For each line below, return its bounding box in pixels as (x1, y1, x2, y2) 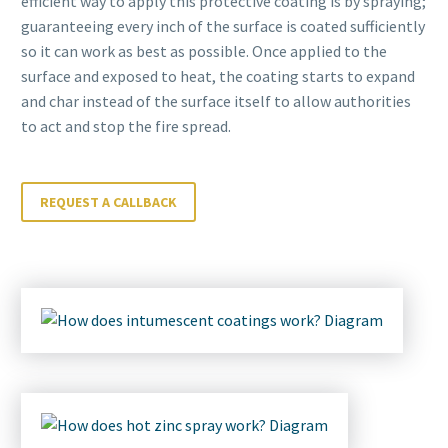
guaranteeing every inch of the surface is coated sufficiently (21, 16, 425, 37)
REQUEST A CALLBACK (40, 192, 177, 211)
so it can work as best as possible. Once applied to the (21, 41, 387, 62)
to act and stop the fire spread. (21, 116, 231, 137)
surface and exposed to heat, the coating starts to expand (21, 66, 415, 87)
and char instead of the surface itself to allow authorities (21, 91, 411, 112)
